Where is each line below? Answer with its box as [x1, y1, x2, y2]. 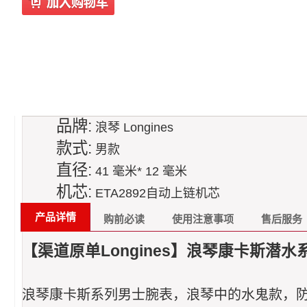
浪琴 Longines [92, 121, 173, 135]
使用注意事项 [172, 213, 234, 225]
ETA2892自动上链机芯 [92, 186, 220, 201]
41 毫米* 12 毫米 [92, 164, 187, 179]
